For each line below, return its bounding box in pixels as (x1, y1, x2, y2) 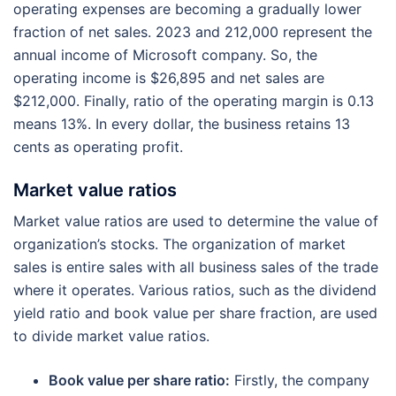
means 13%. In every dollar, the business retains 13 (13, 114, 350, 133)
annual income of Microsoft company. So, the (13, 45, 317, 64)
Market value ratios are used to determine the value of (13, 211, 378, 230)
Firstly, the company (230, 370, 369, 389)
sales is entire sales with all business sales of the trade (13, 257, 378, 276)
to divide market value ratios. (13, 326, 209, 345)
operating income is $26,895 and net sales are (13, 68, 324, 87)
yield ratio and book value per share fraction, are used (13, 303, 377, 322)
